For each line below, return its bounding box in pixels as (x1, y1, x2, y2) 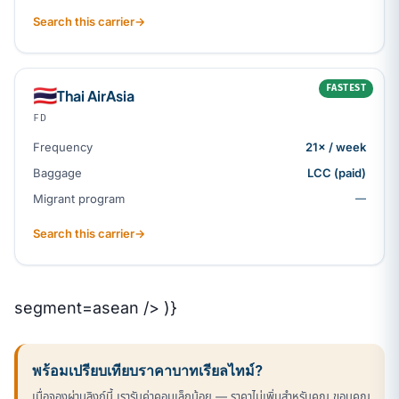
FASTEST (325, 82, 366, 94)
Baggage (33, 165, 82, 180)
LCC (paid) (307, 165, 366, 180)
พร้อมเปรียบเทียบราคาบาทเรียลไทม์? (32, 360, 263, 379)
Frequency (33, 139, 93, 154)
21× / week (305, 139, 366, 154)
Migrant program (33, 191, 125, 206)
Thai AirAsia (57, 85, 134, 105)
